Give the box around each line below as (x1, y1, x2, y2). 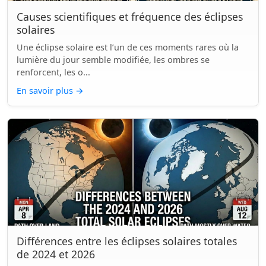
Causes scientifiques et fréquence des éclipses (17, 9, 243, 24)
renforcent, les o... (17, 66, 90, 78)
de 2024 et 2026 (17, 247, 95, 261)
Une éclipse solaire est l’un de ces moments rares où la (17, 42, 239, 53)
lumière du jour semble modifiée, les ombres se (17, 54, 210, 65)
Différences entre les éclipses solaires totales (17, 234, 237, 248)
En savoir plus (17, 85, 75, 96)
